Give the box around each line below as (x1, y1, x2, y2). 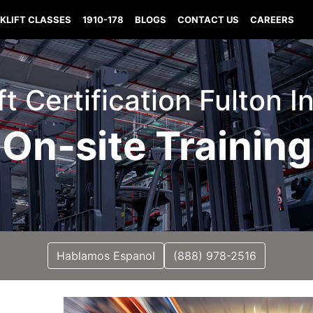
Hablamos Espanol (57, 249, 155, 263)
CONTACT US (177, 14, 240, 25)
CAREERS (250, 14, 295, 25)
